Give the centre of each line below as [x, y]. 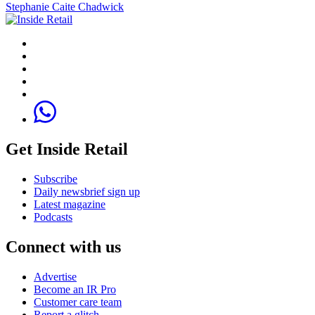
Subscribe [56, 179]
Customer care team [78, 302]
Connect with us [63, 246]
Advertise [55, 276]
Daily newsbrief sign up [87, 191]
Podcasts [53, 217]
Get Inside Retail [67, 149]
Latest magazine [70, 204]
